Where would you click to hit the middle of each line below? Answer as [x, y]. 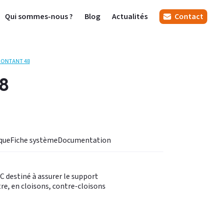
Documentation [84, 140]
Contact [188, 17]
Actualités [130, 17]
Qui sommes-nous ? [39, 17]
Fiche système [34, 140]
